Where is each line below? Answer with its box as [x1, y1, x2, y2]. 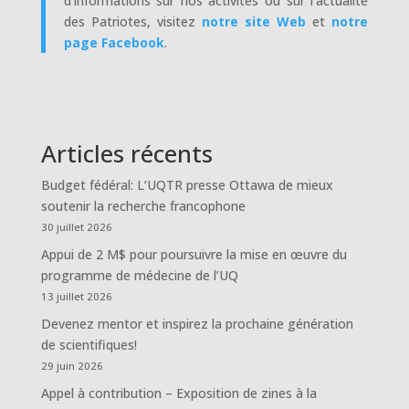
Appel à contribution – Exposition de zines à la [40, 383, 317, 402]
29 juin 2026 [40, 358, 103, 372]
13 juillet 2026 [40, 288, 112, 303]
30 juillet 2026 [40, 219, 112, 234]
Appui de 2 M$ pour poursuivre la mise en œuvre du [40, 245, 347, 263]
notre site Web [201, 12, 307, 30]
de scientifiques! [40, 335, 137, 353]
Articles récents [40, 136, 213, 170]
